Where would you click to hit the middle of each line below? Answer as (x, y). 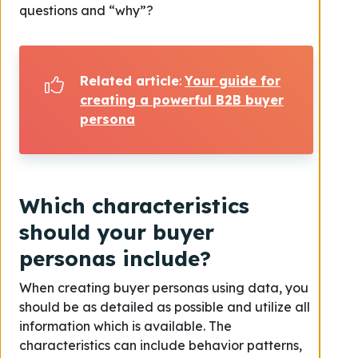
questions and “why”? (86, 10)
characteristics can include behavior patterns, (161, 345)
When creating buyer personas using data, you (164, 287)
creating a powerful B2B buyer (182, 99)
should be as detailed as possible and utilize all (165, 306)
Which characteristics (134, 205)
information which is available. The (125, 326)
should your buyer (117, 232)
